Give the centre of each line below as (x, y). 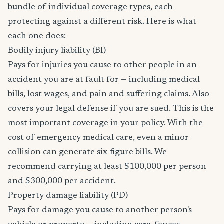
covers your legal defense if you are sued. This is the (111, 109)
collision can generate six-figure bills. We (87, 152)
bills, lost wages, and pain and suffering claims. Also (109, 94)
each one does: (37, 36)
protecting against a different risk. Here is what (102, 22)
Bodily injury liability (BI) (57, 51)
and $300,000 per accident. (62, 181)
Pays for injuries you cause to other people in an (102, 65)
